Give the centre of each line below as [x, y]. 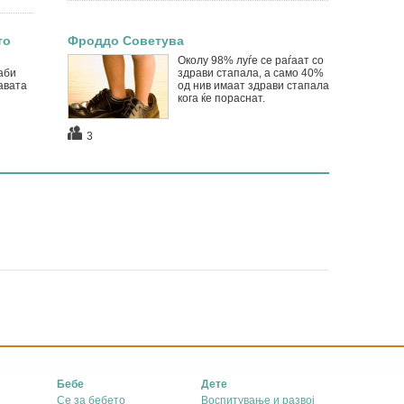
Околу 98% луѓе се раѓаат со [250, 60]
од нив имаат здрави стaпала [253, 86]
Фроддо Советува [125, 41]
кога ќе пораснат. [221, 98]
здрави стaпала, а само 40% [250, 73]
